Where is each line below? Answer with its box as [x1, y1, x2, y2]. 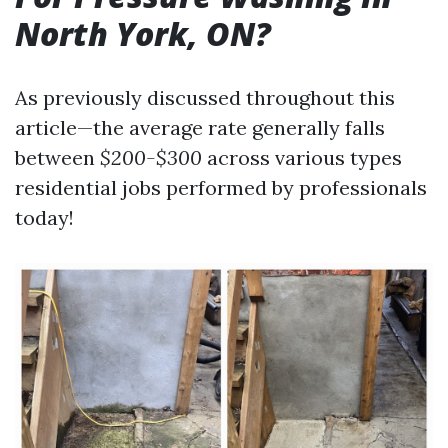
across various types [202, 145, 402, 170]
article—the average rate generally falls [15, 115, 385, 140]
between [15, 145, 100, 170]
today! [15, 205, 74, 230]
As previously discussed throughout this [15, 85, 395, 110]
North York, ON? [15, 12, 271, 55]
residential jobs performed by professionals [15, 175, 427, 200]
